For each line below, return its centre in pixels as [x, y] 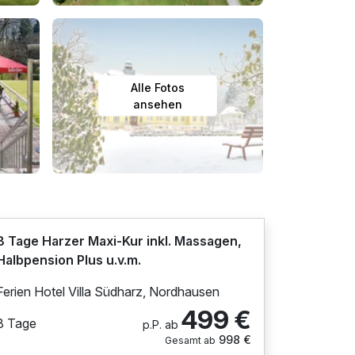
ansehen [158, 104]
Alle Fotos [158, 87]
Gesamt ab [190, 340]
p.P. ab [160, 324]
